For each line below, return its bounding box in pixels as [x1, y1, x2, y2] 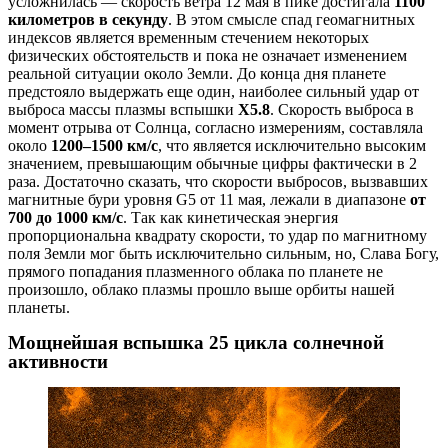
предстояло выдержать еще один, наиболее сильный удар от [8, 83, 419, 100]
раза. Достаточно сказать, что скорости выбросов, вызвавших [8, 173, 428, 190]
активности [8, 351, 108, 372]
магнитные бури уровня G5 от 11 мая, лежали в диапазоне [8, 191, 410, 208]
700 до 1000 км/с [8, 209, 123, 226]
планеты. [8, 299, 70, 316]
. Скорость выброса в [270, 101, 414, 118]
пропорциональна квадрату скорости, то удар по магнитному [8, 227, 427, 244]
